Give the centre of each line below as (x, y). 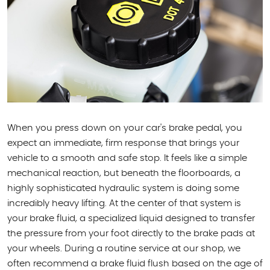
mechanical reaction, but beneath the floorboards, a (124, 173)
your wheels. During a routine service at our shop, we (124, 249)
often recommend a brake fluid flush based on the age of (135, 264)
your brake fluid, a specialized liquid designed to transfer (131, 218)
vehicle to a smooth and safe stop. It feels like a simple (127, 158)
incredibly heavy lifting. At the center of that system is (124, 203)
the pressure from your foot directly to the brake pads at (131, 234)
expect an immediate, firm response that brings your (123, 143)
